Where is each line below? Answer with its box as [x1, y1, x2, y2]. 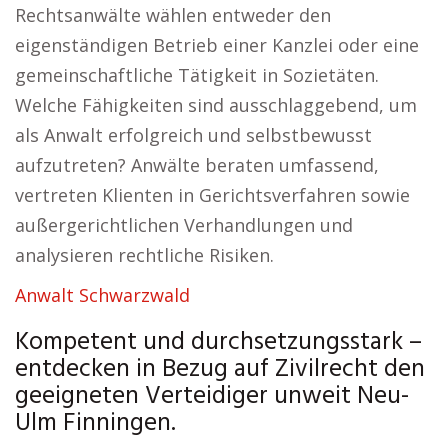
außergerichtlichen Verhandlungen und [15, 213, 353, 237]
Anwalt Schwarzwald [15, 283, 190, 307]
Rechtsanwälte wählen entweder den [15, 3, 331, 27]
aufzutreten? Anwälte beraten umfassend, [15, 153, 379, 177]
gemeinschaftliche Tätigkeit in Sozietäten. [15, 63, 379, 87]
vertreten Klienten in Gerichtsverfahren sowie [15, 183, 410, 207]
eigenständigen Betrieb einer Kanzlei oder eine [15, 33, 419, 57]
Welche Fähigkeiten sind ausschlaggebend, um [15, 93, 417, 117]
